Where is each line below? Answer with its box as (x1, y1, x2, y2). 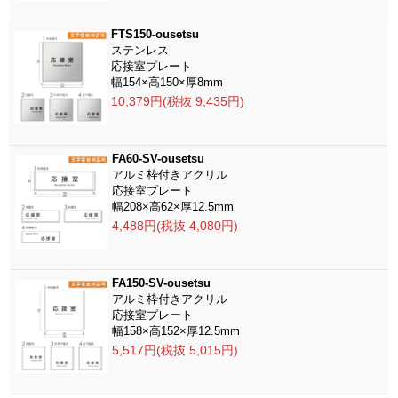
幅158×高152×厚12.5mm (112, 324, 241, 338)
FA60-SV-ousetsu (112, 152, 205, 165)
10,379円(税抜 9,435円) (111, 94, 245, 108)
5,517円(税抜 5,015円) (112, 343, 239, 357)
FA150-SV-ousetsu (112, 276, 211, 290)
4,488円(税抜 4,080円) (112, 219, 239, 233)
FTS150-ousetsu (111, 28, 200, 41)
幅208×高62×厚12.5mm (112, 200, 235, 213)
